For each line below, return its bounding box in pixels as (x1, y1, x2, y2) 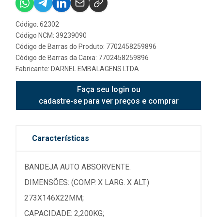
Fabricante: (15, 65, 51, 73)
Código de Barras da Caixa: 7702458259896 (15, 54, 149, 62)
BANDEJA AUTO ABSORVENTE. (24, 162, 131, 171)
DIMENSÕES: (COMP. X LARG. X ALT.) (24, 178, 149, 187)
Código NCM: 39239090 (15, 31, 87, 39)
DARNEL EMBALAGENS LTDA (51, 65, 139, 73)
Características (32, 134, 89, 143)
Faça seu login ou (77, 85, 140, 94)
